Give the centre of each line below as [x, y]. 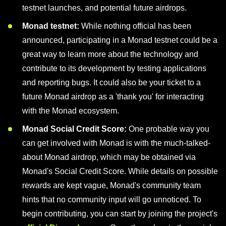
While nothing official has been [135, 26]
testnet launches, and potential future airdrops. [104, 8]
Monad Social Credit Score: [74, 129]
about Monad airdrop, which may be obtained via [109, 157]
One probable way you [168, 129]
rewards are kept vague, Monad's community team [111, 185]
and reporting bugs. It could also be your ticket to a [111, 82]
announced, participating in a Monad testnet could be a [120, 40]
